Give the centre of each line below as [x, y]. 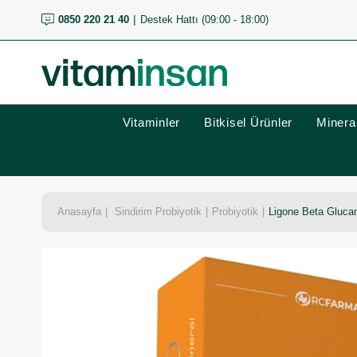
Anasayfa [79, 212]
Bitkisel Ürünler [248, 122]
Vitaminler [151, 122]
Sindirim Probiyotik [158, 212]
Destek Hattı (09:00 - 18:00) [204, 20]
